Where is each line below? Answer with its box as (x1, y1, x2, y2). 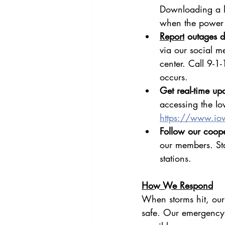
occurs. (160, 71, 188, 83)
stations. (160, 152, 191, 165)
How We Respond (142, 179, 213, 192)
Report (160, 30, 184, 43)
